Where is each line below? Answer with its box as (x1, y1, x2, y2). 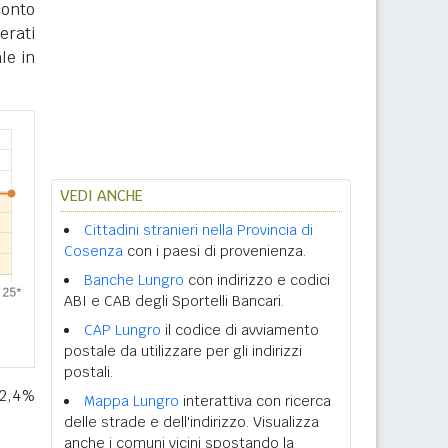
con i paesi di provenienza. (123, 242, 306, 260)
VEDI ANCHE (60, 186, 143, 205)
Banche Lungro (84, 271, 184, 289)
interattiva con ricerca (179, 392, 331, 410)
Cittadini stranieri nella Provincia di (84, 221, 313, 239)
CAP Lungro (84, 321, 161, 339)
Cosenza (64, 242, 123, 260)
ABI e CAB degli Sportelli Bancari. (64, 292, 284, 310)
